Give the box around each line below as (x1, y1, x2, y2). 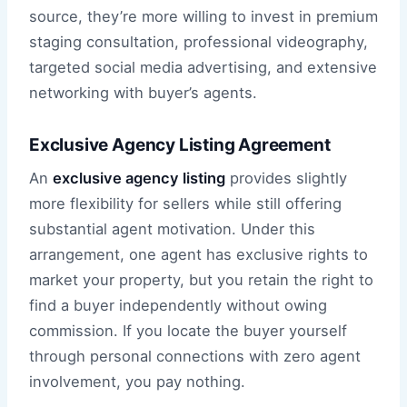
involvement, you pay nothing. (29, 372, 245, 391)
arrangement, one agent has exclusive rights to (29, 244, 368, 263)
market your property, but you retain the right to (29, 270, 373, 289)
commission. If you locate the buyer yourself (29, 321, 347, 340)
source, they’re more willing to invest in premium (29, 7, 378, 26)
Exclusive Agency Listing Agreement (29, 134, 331, 156)
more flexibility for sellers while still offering (29, 194, 342, 213)
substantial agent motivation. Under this (29, 219, 315, 238)
